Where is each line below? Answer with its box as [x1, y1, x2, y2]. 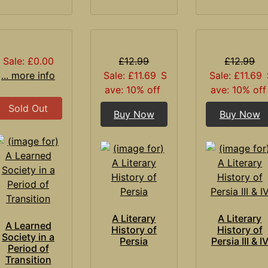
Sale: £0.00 [2, 54, 54, 67]
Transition [5, 253, 51, 266]
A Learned [5, 219, 51, 232]
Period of [7, 242, 49, 254]
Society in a [2, 230, 55, 243]
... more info [1, 69, 56, 81]
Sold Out [8, 102, 48, 114]
